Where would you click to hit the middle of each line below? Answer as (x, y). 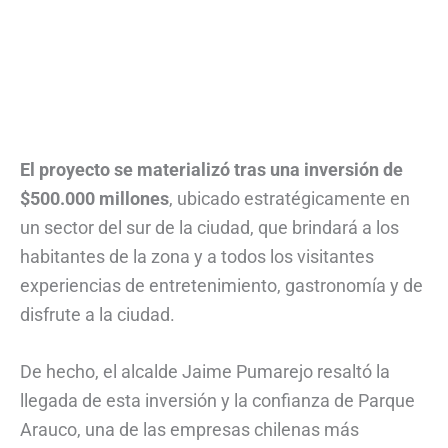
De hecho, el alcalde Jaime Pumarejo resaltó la (205, 372)
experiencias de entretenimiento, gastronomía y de (221, 285)
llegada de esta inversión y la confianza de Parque (217, 401)
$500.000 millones (94, 198)
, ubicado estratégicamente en (289, 198)
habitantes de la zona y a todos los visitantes (197, 256)
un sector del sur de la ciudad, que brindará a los (209, 227)
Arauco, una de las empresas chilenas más (189, 430)
